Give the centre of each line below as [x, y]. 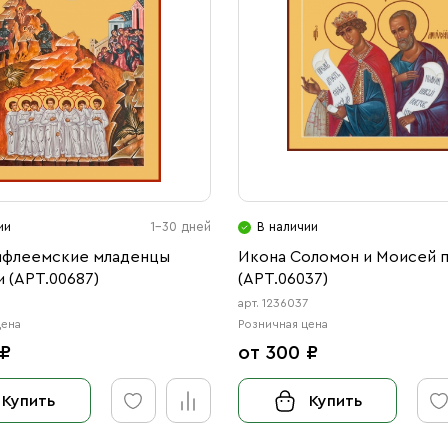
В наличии [287, 226]
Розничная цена [282, 324]
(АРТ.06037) [282, 279]
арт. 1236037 [272, 303]
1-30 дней [180, 226]
